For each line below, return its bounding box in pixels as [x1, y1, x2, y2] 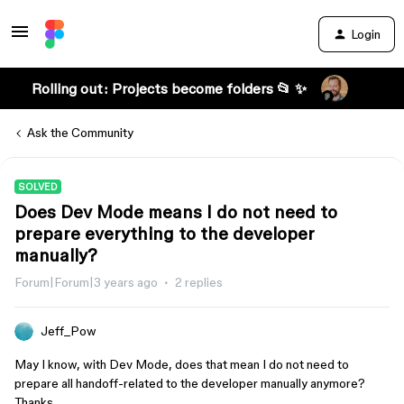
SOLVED [18, 181, 58, 192]
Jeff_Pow [41, 324, 96, 338]
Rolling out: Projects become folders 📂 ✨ [31, 80, 307, 96]
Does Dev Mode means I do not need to [14, 202, 337, 222]
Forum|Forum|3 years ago [14, 275, 158, 289]
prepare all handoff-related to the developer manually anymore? [14, 376, 365, 390]
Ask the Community [27, 125, 133, 140]
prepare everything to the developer [14, 224, 315, 243]
